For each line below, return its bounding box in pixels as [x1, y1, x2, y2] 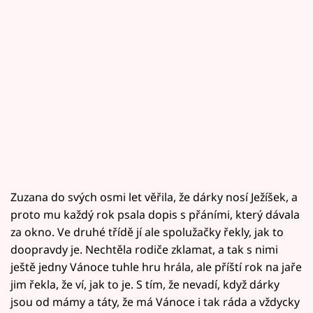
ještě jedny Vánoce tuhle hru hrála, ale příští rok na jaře [10, 259, 302, 275]
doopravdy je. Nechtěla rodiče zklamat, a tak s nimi [10, 242, 278, 258]
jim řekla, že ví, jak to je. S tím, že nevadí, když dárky [10, 277, 279, 293]
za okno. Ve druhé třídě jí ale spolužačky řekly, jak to [10, 224, 284, 240]
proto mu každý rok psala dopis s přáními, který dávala [10, 207, 300, 223]
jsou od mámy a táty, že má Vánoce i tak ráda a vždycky [10, 294, 300, 310]
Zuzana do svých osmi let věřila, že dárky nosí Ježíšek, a [10, 189, 298, 205]
